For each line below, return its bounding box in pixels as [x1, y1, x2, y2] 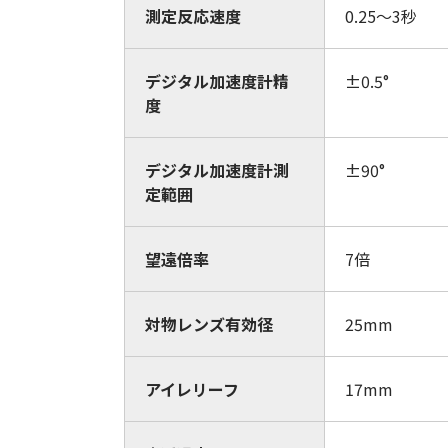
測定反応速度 [145, 4, 241, 28]
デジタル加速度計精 [145, 69, 289, 93]
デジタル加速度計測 [145, 158, 289, 182]
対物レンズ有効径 [145, 312, 273, 336]
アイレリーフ [145, 377, 239, 401]
